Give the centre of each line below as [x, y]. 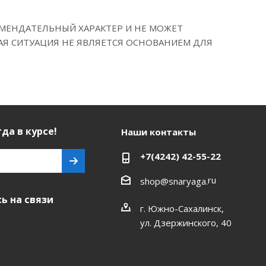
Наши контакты [158, 132]
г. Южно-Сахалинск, [182, 208]
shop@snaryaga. [174, 181]
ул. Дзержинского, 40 [186, 222]
